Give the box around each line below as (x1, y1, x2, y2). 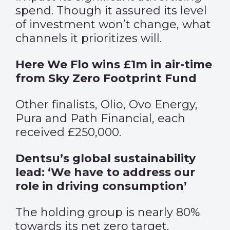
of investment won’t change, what (15, 17, 211, 31)
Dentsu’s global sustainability (15, 151, 196, 165)
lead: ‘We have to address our (15, 165, 195, 179)
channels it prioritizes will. (15, 31, 162, 45)
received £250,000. (15, 125, 121, 139)
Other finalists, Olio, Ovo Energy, (15, 98, 198, 111)
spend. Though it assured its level (15, 4, 207, 17)
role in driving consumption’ (15, 179, 187, 193)
